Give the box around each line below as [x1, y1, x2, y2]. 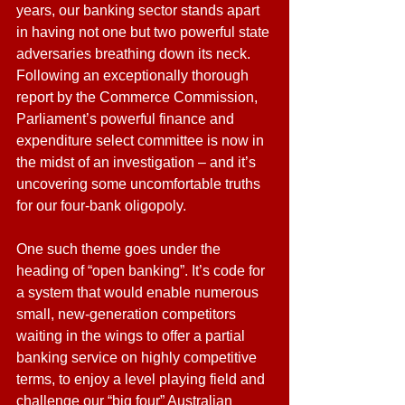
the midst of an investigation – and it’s [16, 155, 259, 170]
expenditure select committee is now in [16, 133, 268, 148]
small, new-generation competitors [16, 306, 240, 322]
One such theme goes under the [16, 241, 224, 257]
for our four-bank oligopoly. [16, 198, 186, 213]
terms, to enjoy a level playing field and [16, 372, 268, 387]
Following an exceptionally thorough [16, 68, 252, 83]
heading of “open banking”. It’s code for [16, 263, 268, 278]
